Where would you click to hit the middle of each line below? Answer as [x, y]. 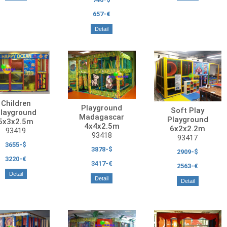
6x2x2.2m [188, 129]
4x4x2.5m [102, 126]
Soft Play [188, 111]
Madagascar [102, 117]
